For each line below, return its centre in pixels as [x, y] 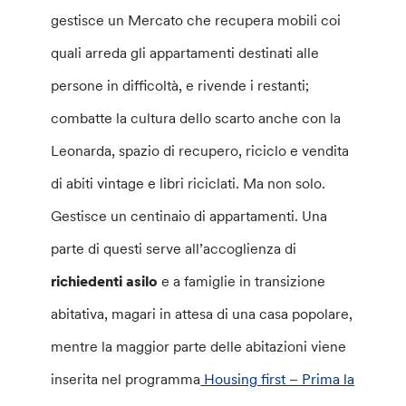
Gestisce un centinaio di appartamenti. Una [189, 215]
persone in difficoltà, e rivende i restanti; [180, 85]
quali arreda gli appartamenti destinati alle [185, 52]
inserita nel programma [126, 378]
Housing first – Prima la [278, 378]
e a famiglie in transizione [242, 280]
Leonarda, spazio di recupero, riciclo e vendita [200, 150]
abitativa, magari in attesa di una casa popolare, [202, 313]
